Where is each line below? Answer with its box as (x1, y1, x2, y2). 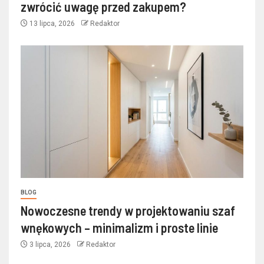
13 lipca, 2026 (28, 19, 77, 28)
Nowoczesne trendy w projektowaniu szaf (21, 203, 235, 219)
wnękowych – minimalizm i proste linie (21, 220, 218, 236)
